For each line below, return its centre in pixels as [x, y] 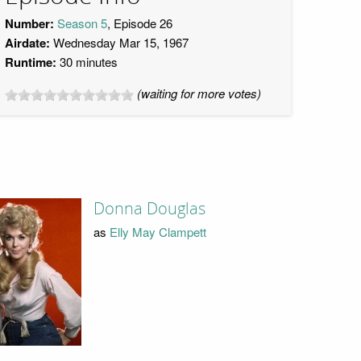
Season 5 [82, 23]
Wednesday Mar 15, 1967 [119, 42]
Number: [29, 23]
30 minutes [87, 62]
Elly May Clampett [158, 231]
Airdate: [27, 43]
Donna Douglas [149, 209]
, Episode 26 [140, 23]
